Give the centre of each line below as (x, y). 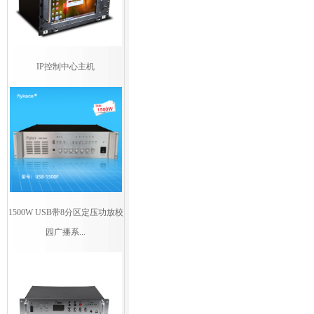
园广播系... (66, 232)
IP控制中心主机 (66, 67)
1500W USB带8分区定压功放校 (66, 212)
